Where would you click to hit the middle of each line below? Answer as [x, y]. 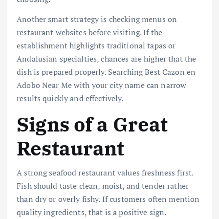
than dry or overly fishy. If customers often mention [108, 199]
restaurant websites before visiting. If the [90, 33]
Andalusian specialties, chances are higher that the [107, 59]
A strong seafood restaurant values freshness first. [105, 172]
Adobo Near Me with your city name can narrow [102, 85]
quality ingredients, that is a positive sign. [91, 212]
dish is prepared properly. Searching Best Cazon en [106, 72]
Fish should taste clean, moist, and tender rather [103, 186]
